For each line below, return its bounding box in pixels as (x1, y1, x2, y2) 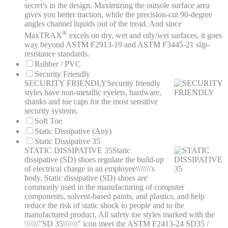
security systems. (24, 106, 78, 115)
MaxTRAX (24, 31, 62, 40)
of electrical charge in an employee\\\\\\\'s (24, 164, 155, 173)
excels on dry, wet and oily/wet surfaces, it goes (67, 31, 222, 40)
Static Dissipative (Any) (35, 126, 111, 135)
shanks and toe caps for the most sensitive (24, 97, 158, 106)
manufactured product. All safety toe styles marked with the (24, 210, 215, 219)
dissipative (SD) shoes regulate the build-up (24, 155, 164, 164)
